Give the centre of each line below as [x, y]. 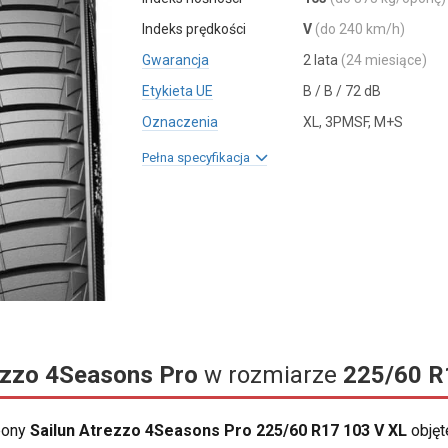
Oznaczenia [180, 122]
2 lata [321, 60]
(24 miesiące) [383, 60]
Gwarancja [176, 60]
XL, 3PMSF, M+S [352, 122]
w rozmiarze [270, 375]
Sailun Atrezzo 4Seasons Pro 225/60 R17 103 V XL [218, 431]
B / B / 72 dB [341, 91]
